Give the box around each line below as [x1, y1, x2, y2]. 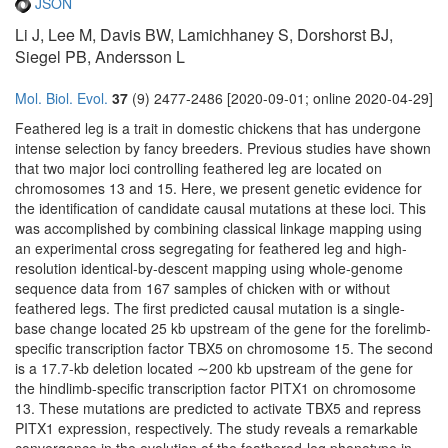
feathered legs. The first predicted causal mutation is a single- [15, 298, 405, 319]
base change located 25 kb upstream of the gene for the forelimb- [15, 318, 431, 339]
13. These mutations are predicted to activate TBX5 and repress [15, 398, 421, 419]
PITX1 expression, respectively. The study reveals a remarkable [15, 418, 418, 439]
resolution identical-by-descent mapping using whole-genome [15, 258, 403, 279]
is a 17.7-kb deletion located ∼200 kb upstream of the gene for [15, 358, 413, 379]
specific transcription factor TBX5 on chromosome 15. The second [15, 338, 433, 359]
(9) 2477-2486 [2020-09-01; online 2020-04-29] [128, 88, 433, 109]
